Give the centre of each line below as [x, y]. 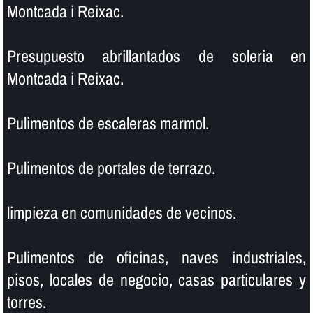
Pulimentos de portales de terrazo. [111, 167]
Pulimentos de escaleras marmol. [108, 123]
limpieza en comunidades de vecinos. [121, 212]
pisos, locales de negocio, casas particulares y [156, 279]
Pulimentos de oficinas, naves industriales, [156, 257]
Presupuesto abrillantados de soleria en [156, 56]
